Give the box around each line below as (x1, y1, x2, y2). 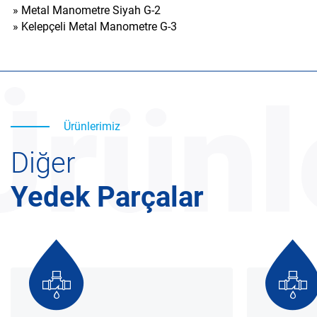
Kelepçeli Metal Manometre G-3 (21, 20, 177, 33)
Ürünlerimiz (64, 120, 120, 133)
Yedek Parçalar (11, 180, 204, 214)
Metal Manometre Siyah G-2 (21, 4, 161, 17)
